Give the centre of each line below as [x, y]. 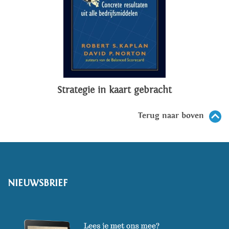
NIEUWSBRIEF [38, 183]
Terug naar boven [171, 116]
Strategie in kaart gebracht [114, 90]
